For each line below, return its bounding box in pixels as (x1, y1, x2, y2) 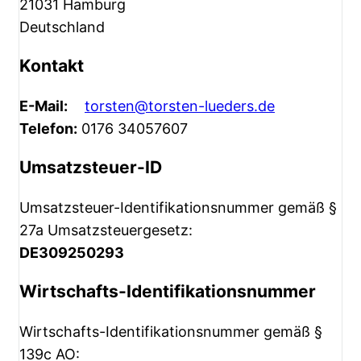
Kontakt (19, 55, 84, 76)
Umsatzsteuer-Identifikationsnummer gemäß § (19, 198, 337, 216)
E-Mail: (19, 97, 68, 114)
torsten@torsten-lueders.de (85, 97, 275, 114)
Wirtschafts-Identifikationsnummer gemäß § (19, 322, 322, 340)
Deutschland (19, 18, 105, 35)
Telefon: (19, 119, 77, 137)
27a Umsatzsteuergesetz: (19, 221, 193, 239)
